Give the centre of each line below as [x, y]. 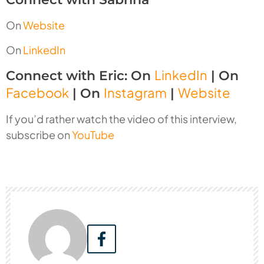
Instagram [135, 93]
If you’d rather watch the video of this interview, [121, 119]
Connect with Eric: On [80, 76]
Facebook [37, 93]
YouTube [93, 135]
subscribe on [39, 135]
